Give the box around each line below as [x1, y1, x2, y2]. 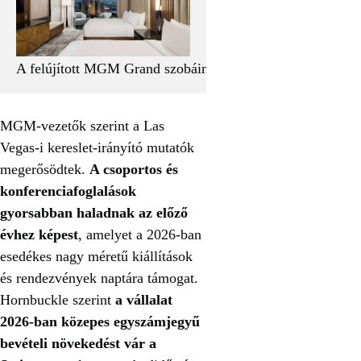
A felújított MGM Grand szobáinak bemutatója [16, 60, 291, 77]
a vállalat [115, 292, 172, 309]
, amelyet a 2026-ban [78, 226, 201, 243]
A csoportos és [89, 161, 178, 178]
